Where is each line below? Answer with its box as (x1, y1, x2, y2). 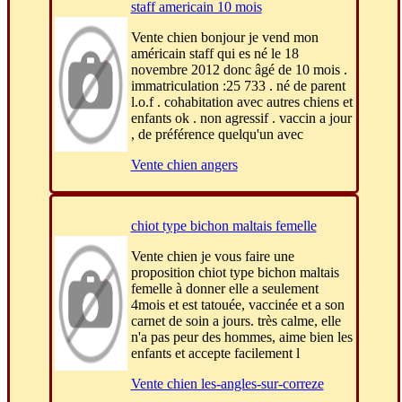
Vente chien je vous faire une (130, 249, 294, 265)
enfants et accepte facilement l (130, 345, 300, 362)
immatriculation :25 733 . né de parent (130, 78, 345, 94)
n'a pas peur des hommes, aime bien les (130, 329, 353, 345)
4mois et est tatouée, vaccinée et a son (130, 297, 345, 313)
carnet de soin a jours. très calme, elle (130, 313, 341, 329)
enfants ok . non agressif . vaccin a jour (130, 110, 352, 127)
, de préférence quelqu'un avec (130, 127, 303, 143)
